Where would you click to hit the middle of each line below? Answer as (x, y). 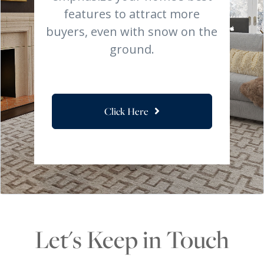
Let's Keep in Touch (132, 239)
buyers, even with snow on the (132, 31)
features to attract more (132, 14)
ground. (132, 49)
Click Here (126, 111)
